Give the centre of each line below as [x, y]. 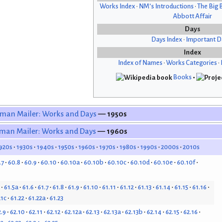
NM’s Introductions [166, 6]
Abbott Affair [192, 16]
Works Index [117, 6]
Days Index [166, 40]
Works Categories [191, 63]
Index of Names [140, 63]
